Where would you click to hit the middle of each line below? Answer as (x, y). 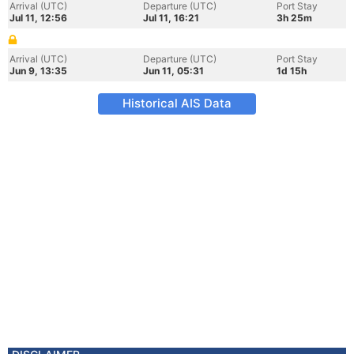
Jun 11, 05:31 (173, 71)
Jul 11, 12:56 (38, 18)
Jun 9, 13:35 (38, 71)
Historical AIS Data (177, 103)
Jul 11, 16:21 (171, 18)
